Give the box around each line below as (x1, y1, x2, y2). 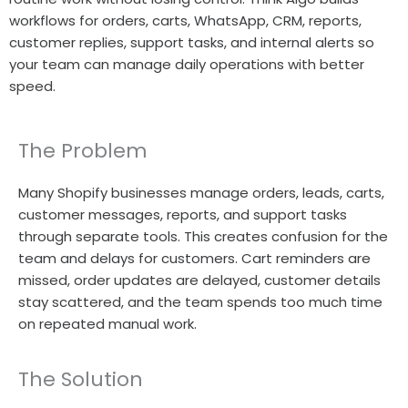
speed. (9, 76, 56, 96)
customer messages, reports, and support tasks (18, 204, 347, 224)
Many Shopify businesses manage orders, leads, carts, (18, 182, 384, 202)
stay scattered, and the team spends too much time (18, 291, 382, 311)
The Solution (18, 364, 143, 393)
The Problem (18, 136, 148, 165)
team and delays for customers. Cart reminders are (18, 248, 371, 268)
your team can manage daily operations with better (9, 54, 364, 74)
